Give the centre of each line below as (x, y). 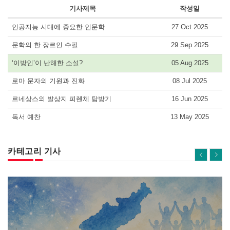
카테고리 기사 (34, 151)
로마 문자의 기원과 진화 (48, 81)
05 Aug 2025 (190, 63)
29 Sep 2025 (190, 45)
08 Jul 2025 (190, 81)
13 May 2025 (190, 117)
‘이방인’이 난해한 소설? (47, 63)
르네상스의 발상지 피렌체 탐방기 (62, 99)
